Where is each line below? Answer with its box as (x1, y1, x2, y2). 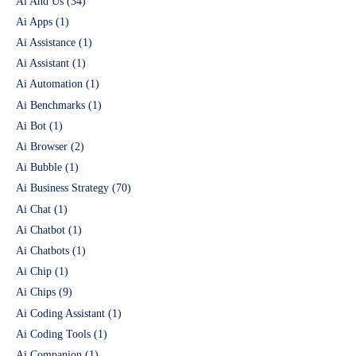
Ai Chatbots (16, 244, 69, 257)
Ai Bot (16, 119, 46, 132)
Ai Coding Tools (16, 327, 91, 340)
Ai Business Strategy (16, 182, 109, 195)
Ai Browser (16, 141, 68, 153)
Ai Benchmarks (16, 99, 85, 111)
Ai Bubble (16, 161, 62, 174)
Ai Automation (16, 78, 83, 91)
